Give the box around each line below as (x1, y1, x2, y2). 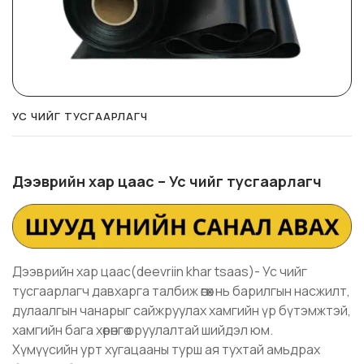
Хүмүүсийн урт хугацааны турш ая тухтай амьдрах (12, 340, 320, 359)
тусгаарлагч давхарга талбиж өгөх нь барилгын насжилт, (12, 282, 350, 301)
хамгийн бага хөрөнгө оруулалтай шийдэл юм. (12, 321, 273, 340)
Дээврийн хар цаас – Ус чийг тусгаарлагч (12, 171, 322, 191)
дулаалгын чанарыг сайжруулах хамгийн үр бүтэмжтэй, (12, 301, 351, 320)
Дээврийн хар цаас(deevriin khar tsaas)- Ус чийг (12, 262, 307, 281)
